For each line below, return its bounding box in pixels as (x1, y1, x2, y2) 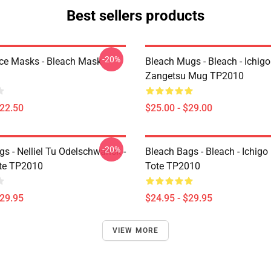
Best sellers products (67, 7, 204, 24)
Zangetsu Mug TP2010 (145, 70, 244, 82)
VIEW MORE (112, 226, 159, 235)
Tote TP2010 (145, 160, 200, 172)
